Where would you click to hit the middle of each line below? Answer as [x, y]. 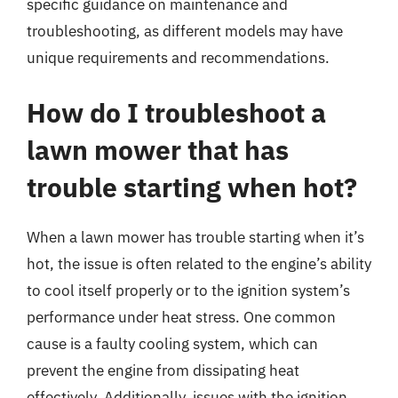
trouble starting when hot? [192, 187]
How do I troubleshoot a [176, 112]
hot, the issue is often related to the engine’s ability [199, 263]
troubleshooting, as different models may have [185, 31]
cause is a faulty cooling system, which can [172, 343]
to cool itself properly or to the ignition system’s [188, 290]
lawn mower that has [158, 149]
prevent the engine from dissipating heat [163, 370]
